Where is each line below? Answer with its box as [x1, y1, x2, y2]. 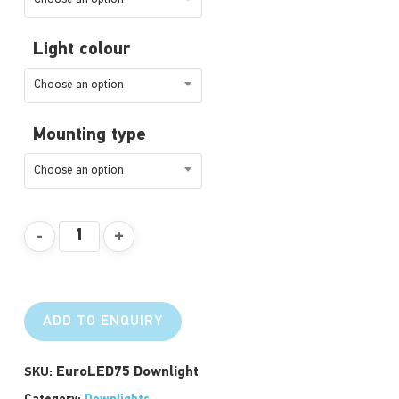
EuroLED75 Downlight [55, 365, 199, 380]
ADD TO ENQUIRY [42, 314, 163, 330]
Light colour [32, 41, 130, 60]
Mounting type [32, 126, 146, 145]
